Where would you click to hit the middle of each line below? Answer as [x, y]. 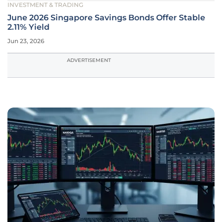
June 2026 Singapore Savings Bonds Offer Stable [106, 18]
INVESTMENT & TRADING [45, 5]
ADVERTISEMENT [89, 60]
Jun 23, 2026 [26, 41]
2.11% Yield [28, 27]
